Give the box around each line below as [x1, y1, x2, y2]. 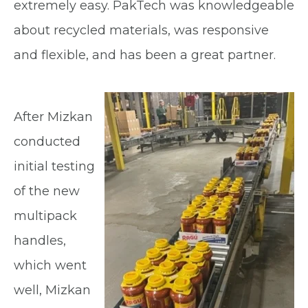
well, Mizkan [14, 282, 91, 298]
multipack [14, 208, 77, 223]
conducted [14, 133, 80, 149]
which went [14, 257, 87, 273]
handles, [14, 232, 66, 248]
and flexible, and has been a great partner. [14, 47, 276, 63]
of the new [14, 183, 80, 199]
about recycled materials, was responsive [14, 22, 269, 38]
